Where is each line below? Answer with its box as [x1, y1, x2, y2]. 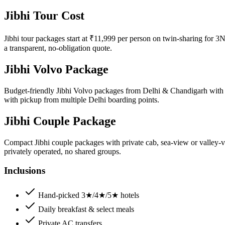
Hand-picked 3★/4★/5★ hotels [38, 191, 139, 200]
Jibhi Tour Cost [4, 9, 84, 23]
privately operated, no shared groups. [4, 147, 121, 156]
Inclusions [4, 165, 45, 176]
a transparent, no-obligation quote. [4, 44, 112, 53]
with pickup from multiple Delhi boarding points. [4, 95, 159, 104]
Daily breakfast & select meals [38, 205, 134, 214]
